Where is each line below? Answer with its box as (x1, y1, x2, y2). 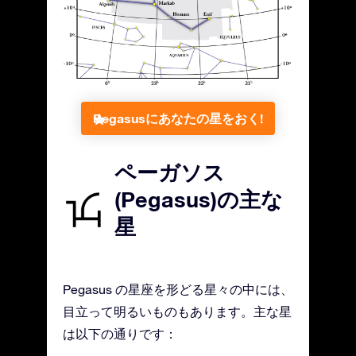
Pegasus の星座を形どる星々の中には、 (63, 282, 293, 297)
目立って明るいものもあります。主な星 (63, 304, 292, 319)
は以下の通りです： (63, 327, 177, 342)
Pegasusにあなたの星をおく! (93, 110, 263, 126)
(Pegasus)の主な (114, 187, 283, 213)
